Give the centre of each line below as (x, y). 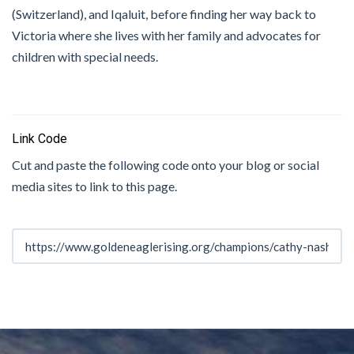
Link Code (40, 139)
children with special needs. (85, 56)
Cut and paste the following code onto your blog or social (166, 164)
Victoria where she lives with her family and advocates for (166, 35)
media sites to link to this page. (94, 186)
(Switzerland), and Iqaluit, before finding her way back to (164, 13)
